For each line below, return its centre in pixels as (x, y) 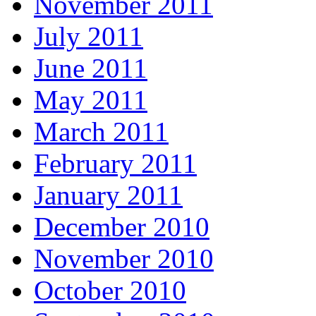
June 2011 (91, 68)
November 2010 (124, 258)
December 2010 (122, 226)
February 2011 (115, 163)
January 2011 (108, 195)
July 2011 (89, 36)
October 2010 (110, 290)
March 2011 (101, 131)
